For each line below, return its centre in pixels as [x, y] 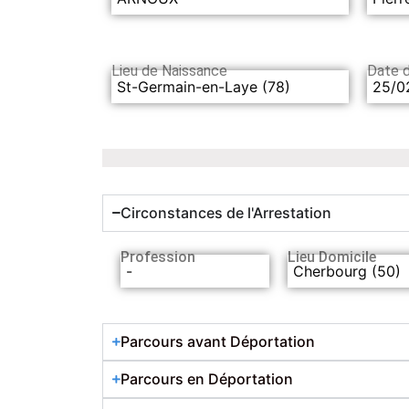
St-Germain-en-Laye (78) [204, 86]
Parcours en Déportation [207, 378]
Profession [158, 257]
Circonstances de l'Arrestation [226, 212]
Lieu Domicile [332, 257]
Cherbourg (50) [347, 271]
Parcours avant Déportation [218, 341]
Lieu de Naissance [169, 71]
